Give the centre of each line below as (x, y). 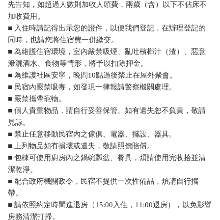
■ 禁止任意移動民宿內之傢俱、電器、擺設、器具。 (92, 134)
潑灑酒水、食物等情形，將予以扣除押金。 (78, 64)
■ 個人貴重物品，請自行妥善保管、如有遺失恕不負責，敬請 (107, 111)
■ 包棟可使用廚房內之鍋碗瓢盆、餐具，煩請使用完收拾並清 (107, 158)
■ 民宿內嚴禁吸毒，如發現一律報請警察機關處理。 (92, 87)
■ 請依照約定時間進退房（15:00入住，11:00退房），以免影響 (110, 205)
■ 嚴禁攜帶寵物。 (37, 99)
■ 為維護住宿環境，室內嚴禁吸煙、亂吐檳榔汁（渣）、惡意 (107, 52)
